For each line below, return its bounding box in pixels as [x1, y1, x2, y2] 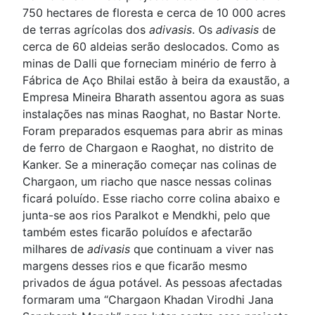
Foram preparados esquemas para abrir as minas [22, 124, 283, 138]
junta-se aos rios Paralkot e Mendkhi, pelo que [22, 208, 270, 222]
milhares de [22, 242, 87, 256]
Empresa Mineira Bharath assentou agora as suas [22, 90, 284, 104]
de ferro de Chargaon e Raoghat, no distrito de [22, 141, 274, 155]
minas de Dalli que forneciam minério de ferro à [22, 56, 276, 70]
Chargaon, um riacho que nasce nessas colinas [22, 174, 271, 188]
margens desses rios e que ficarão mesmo [22, 259, 247, 273]
